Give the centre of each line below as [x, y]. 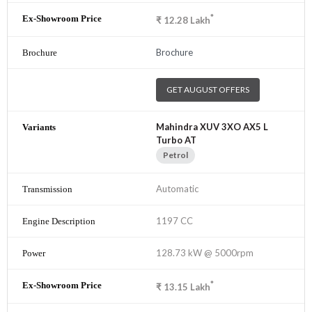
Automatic [177, 189]
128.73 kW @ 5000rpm [205, 253]
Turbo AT [176, 140]
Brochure [174, 53]
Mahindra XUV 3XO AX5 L [212, 127]
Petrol [175, 155]
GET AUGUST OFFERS [208, 90]
